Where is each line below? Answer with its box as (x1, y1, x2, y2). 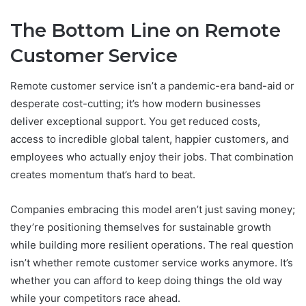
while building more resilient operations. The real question (10, 238, 294, 252)
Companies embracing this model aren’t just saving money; (10, 203, 295, 217)
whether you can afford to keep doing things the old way (10, 274, 282, 288)
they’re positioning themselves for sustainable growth (10, 221, 271, 234)
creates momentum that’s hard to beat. (10, 168, 195, 182)
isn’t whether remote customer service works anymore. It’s (10, 256, 293, 270)
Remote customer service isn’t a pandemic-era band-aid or (10, 79, 294, 93)
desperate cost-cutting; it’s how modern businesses (10, 97, 261, 111)
